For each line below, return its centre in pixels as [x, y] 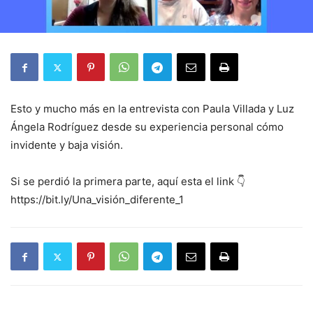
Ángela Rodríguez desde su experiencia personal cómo [147, 127]
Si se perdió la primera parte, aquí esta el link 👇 [128, 181]
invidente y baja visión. [67, 145]
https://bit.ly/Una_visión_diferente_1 [97, 199]
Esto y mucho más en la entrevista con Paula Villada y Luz [152, 109]
